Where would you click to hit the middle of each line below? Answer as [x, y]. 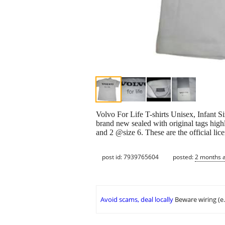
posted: [184, 157]
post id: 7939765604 [130, 157]
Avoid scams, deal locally [137, 200]
